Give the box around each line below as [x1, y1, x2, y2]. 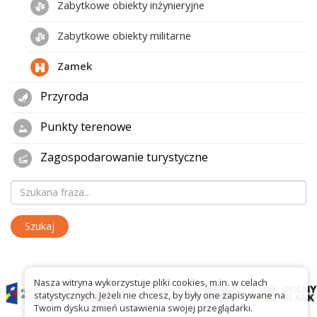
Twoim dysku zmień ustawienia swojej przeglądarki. [34, 301, 253, 315]
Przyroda [38, 88, 88, 105]
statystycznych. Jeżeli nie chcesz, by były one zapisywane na [34, 289, 285, 302]
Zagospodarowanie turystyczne [38, 149, 208, 166]
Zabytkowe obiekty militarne [54, 28, 191, 42]
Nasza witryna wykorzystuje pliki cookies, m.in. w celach [34, 276, 267, 289]
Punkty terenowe [38, 119, 132, 135]
